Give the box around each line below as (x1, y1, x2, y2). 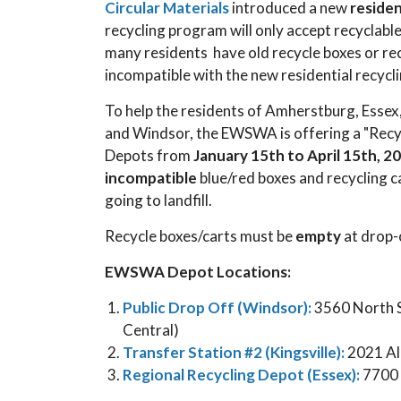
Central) (123, 320, 179, 339)
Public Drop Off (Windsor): (123, 298, 311, 317)
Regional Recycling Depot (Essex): (123, 365, 363, 384)
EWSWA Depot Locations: (105, 262, 294, 281)
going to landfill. (105, 191, 212, 209)
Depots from (105, 146, 193, 165)
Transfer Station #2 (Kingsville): (123, 343, 345, 362)
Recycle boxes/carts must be (105, 226, 295, 245)
